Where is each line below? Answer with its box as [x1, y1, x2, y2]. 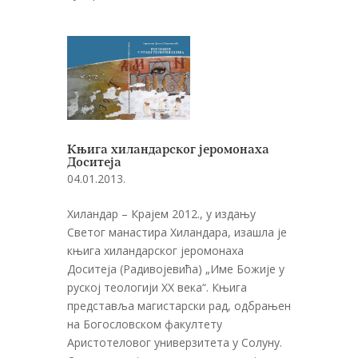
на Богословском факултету [67, 316, 222, 332]
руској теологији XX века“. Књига [67, 279, 247, 295]
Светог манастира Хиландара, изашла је [67, 224, 287, 240]
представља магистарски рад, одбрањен [67, 297, 291, 313]
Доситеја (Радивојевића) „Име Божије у [67, 261, 284, 276]
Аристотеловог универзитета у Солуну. [67, 334, 282, 350]
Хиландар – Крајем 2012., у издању [67, 205, 256, 221]
